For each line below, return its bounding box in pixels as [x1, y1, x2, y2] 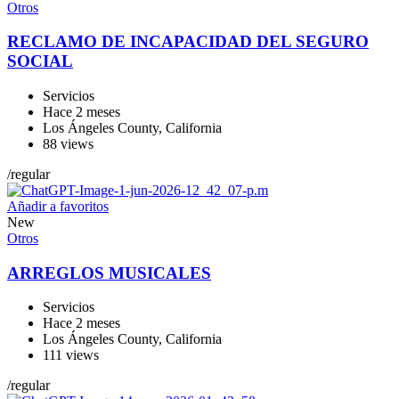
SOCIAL [7, 52, 73, 71]
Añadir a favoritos [7, 199, 109, 215]
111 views [43, 347, 99, 363]
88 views [43, 136, 94, 152]
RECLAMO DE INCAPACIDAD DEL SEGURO [7, 32, 369, 52]
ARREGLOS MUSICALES [7, 263, 211, 282]
